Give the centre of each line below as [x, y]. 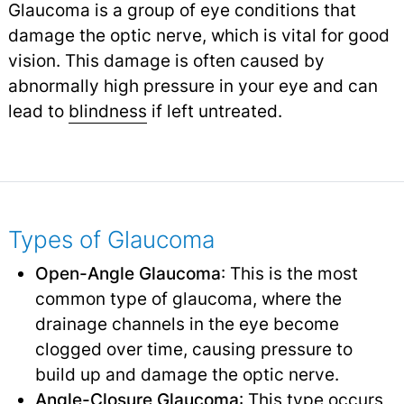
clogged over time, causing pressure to [193, 349]
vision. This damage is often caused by [166, 61]
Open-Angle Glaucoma [128, 274]
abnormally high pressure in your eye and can [193, 86]
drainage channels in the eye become [187, 324]
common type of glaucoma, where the [188, 299]
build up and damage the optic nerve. [187, 375]
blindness [107, 111]
